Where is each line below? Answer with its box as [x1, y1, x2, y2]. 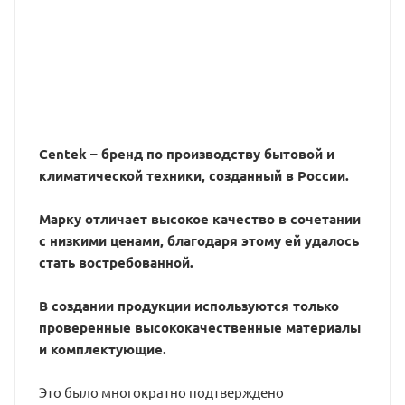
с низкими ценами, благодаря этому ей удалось [38, 231, 359, 250]
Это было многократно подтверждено [38, 383, 284, 400]
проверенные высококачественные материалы [38, 318, 361, 336]
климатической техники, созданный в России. [38, 166, 349, 184]
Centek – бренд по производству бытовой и [38, 145, 334, 163]
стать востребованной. [38, 253, 193, 271]
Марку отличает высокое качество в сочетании [38, 210, 361, 228]
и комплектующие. [38, 340, 166, 358]
